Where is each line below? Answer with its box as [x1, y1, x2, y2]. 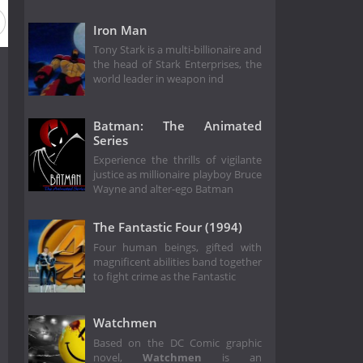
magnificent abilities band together [92, 254, 263, 269]
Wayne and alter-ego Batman [92, 182, 233, 197]
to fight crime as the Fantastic [92, 269, 236, 284]
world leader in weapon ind [92, 72, 224, 87]
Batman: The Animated [92, 117, 263, 134]
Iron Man [92, 21, 147, 38]
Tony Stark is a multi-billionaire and [92, 43, 263, 58]
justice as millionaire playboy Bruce [92, 168, 263, 182]
